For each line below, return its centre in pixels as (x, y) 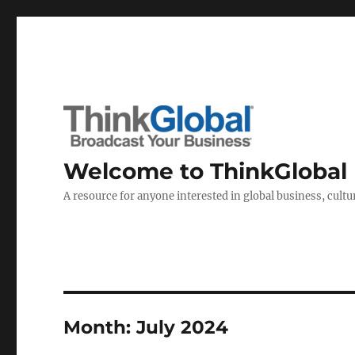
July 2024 (183, 327)
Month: (100, 327)
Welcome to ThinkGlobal (206, 171)
